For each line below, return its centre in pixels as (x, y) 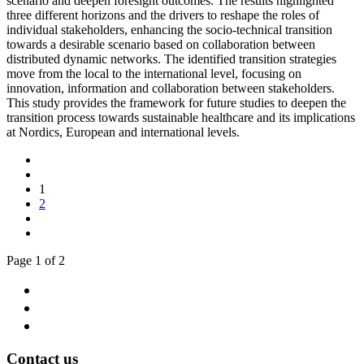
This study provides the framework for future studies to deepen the (176, 103)
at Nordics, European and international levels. (123, 132)
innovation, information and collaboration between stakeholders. (171, 89)
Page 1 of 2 (36, 261)
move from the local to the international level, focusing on (154, 74)
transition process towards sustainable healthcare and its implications (181, 118)
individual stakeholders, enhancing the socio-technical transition (169, 30)
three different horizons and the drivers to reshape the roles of (163, 15)
